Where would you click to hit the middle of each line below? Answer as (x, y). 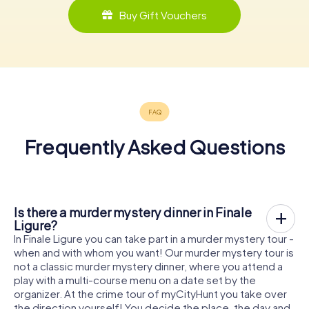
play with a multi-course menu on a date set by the (135, 279)
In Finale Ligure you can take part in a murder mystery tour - (154, 238)
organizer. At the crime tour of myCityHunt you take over (150, 293)
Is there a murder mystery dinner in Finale (133, 212)
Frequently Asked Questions (154, 146)
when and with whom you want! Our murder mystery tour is (154, 252)
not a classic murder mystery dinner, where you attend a (148, 266)
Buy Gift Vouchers (163, 15)
